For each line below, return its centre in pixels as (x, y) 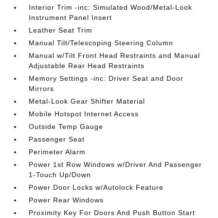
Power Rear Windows (66, 200)
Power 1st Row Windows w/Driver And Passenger (116, 164)
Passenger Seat (57, 139)
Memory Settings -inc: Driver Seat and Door (106, 78)
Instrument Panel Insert (71, 18)
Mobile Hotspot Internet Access (84, 114)
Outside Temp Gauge (66, 127)
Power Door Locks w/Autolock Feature (96, 187)
